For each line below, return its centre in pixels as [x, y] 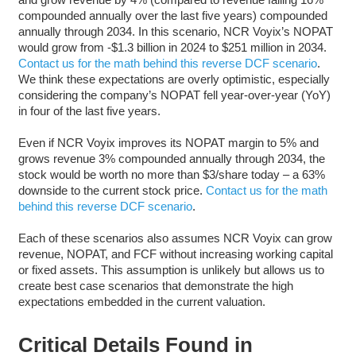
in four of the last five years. [89, 110]
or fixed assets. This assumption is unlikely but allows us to [171, 269]
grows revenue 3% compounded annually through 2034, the [171, 158]
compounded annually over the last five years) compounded [172, 15]
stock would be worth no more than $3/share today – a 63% [171, 174]
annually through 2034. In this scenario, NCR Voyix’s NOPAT [175, 31]
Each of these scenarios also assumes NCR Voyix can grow [175, 238]
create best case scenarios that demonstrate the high [155, 285]
